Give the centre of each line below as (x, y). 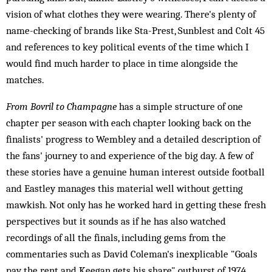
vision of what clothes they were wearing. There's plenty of (131, 14)
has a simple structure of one (180, 106)
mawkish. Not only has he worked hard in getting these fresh (136, 205)
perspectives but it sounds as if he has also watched (116, 221)
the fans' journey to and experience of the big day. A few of (130, 155)
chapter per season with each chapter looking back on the (129, 123)
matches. (25, 80)
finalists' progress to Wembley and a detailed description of (133, 139)
